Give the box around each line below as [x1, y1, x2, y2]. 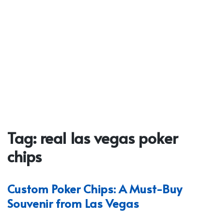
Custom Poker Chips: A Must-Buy [7, 180, 182, 197]
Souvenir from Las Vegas [7, 195, 139, 211]
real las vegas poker [40, 126, 178, 148]
